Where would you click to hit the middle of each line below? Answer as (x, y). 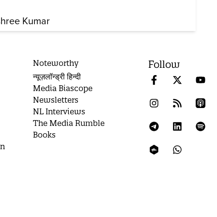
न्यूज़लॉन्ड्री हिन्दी (57, 77)
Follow (164, 64)
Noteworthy (56, 63)
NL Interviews (59, 112)
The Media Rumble (69, 123)
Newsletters (56, 100)
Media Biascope (63, 88)
